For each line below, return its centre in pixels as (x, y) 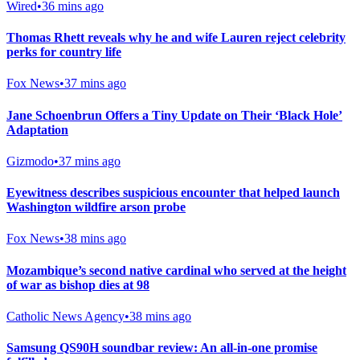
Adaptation (37, 129)
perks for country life (64, 52)
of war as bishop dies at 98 (78, 284)
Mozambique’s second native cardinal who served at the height (176, 270)
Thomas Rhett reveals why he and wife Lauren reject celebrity (176, 38)
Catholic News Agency (65, 316)
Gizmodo (30, 161)
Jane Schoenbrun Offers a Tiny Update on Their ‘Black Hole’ (174, 115)
